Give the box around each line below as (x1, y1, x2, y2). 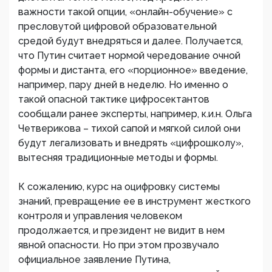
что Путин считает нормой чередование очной (18, 50, 240, 61)
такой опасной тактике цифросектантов (18, 93, 209, 105)
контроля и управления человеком (18, 210, 182, 222)
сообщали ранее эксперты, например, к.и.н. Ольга (18, 108, 252, 120)
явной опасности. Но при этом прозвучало (18, 239, 219, 251)
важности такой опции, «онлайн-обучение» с (18, 6, 233, 18)
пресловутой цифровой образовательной (18, 21, 217, 32)
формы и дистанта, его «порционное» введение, (18, 64, 248, 76)
